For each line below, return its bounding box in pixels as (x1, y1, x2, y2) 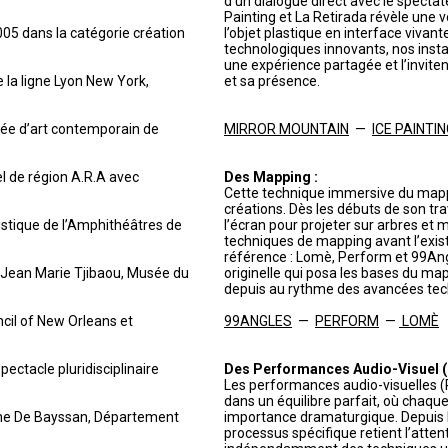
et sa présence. (224, 73, 320, 89)
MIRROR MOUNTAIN (224, 121, 349, 137)
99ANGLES (224, 313, 292, 329)
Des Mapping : (224, 169, 318, 185)
